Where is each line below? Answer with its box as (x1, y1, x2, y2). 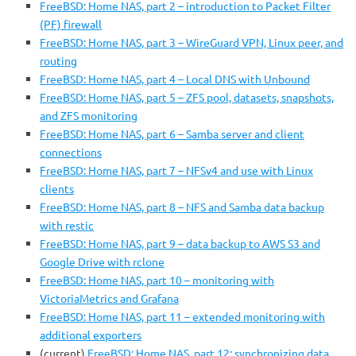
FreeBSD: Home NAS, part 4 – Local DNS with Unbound (40, 72, 310, 86)
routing (40, 53, 77, 68)
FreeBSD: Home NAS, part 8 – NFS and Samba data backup (40, 199, 324, 214)
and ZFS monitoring (40, 108, 137, 122)
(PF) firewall (40, 17, 102, 31)
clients (40, 181, 74, 195)
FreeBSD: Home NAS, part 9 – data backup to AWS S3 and (40, 236, 320, 250)
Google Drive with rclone (40, 254, 164, 269)
